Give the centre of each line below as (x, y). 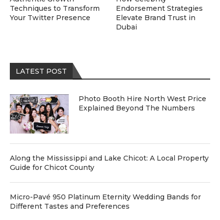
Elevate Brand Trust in (156, 18)
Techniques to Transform (55, 9)
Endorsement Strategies (160, 9)
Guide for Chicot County (52, 168)
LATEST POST (41, 71)
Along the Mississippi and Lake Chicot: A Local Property (109, 158)
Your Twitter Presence (50, 18)
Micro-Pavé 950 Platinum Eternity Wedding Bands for (105, 197)
